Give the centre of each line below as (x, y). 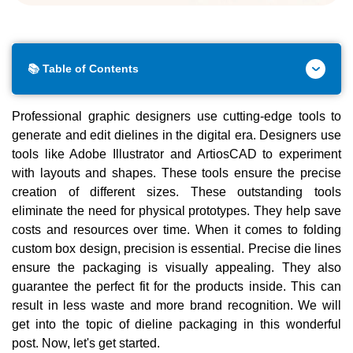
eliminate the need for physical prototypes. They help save (176, 210)
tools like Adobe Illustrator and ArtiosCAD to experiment (176, 154)
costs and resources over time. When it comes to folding (176, 229)
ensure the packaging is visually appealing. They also (176, 267)
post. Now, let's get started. (87, 343)
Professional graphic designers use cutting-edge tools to (176, 116)
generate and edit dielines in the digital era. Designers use (176, 135)
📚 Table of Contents (83, 68)
